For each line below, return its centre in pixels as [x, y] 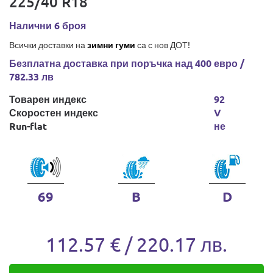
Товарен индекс [48, 99]
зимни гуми [111, 44]
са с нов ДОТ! [163, 44]
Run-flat [28, 126]
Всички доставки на [48, 44]
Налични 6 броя [48, 25]
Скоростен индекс [54, 112]
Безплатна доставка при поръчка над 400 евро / [127, 63]
